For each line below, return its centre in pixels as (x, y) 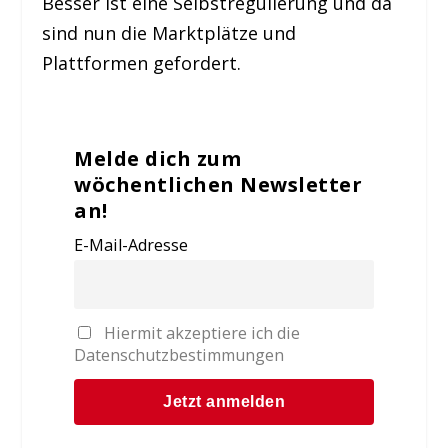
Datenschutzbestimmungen (179, 354)
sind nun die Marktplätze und (169, 33)
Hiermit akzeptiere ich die (201, 332)
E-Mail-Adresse (131, 245)
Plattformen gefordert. (142, 63)
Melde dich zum (158, 159)
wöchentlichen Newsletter (218, 185)
